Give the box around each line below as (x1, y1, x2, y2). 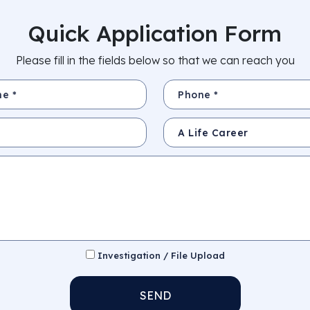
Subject (163, 118, 197, 129)
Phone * (163, 80, 197, 91)
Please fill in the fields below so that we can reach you (15, 53, 295, 67)
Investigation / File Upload (94, 250, 225, 261)
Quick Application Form (28, 19, 282, 47)
